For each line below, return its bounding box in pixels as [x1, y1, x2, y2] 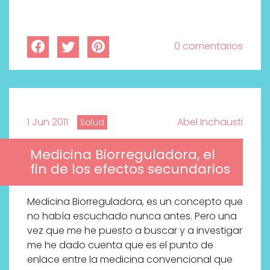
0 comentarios [174, 39, 243, 53]
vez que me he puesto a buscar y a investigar [27, 223, 242, 237]
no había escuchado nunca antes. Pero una [27, 209, 237, 223]
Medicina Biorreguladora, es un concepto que [27, 194, 243, 209]
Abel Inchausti [177, 115, 243, 129]
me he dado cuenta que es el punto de [27, 237, 213, 252]
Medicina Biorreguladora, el [30, 145, 215, 164]
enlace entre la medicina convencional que [27, 252, 233, 266]
